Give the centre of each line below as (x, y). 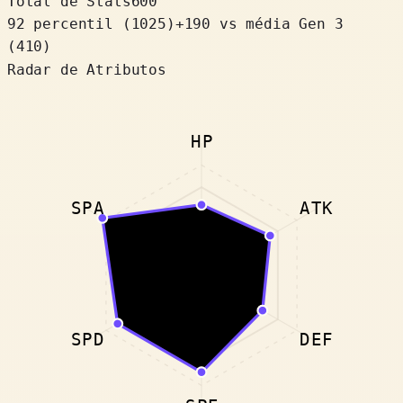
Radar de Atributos (87, 69)
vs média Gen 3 (281, 23)
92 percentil (60, 23)
